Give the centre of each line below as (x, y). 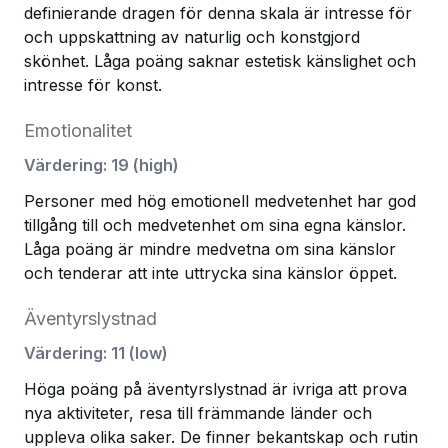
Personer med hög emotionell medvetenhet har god (220, 201)
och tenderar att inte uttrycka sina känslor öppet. (210, 273)
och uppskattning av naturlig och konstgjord (192, 37)
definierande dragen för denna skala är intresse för (218, 13)
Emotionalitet (78, 130)
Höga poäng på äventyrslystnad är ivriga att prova (215, 389)
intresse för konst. (93, 85)
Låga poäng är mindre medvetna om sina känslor (210, 249)
